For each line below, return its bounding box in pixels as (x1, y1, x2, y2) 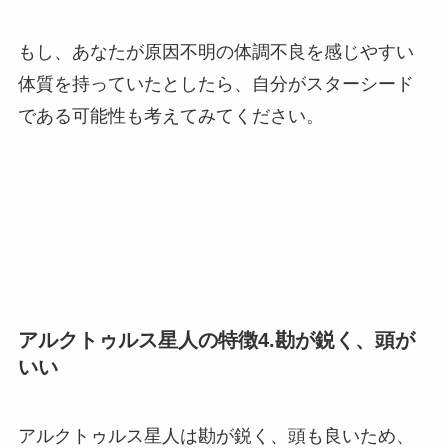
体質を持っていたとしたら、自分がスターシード (17, 73, 414, 94)
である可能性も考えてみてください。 (17, 105, 324, 126)
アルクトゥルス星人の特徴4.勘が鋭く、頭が (17, 328, 415, 351)
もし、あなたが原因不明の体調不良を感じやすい (17, 41, 414, 62)
